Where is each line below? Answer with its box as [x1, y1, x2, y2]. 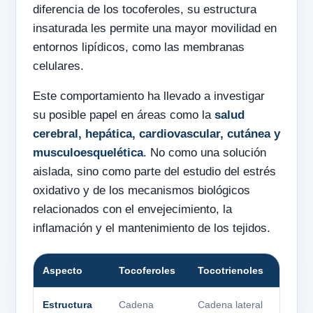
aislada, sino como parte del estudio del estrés [33, 164, 276, 178]
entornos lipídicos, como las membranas [33, 40, 245, 54]
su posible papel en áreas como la [33, 108, 214, 122]
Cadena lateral [198, 298, 263, 310]
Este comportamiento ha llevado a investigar [33, 89, 265, 103]
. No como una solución [143, 145, 266, 159]
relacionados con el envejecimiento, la [33, 202, 232, 216]
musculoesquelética [33, 145, 143, 159]
